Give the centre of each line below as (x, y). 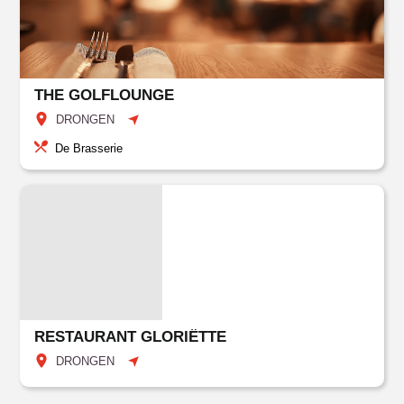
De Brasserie (89, 148)
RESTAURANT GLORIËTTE (131, 337)
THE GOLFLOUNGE (105, 95)
